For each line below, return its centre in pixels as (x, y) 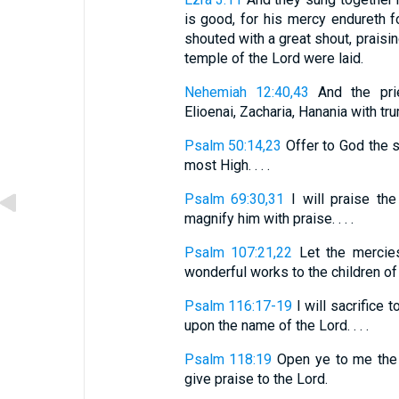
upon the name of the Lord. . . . (276, 326)
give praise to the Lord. (256, 379)
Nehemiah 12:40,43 (246, 92)
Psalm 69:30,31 (234, 199)
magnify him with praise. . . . (269, 219)
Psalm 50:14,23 (233, 146)
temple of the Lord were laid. (273, 58)
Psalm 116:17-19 (238, 306)
